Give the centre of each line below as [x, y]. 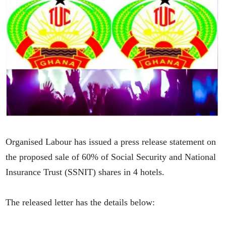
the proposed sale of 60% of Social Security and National [111, 157]
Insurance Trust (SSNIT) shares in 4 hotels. [85, 172]
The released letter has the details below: [80, 202]
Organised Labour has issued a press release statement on [111, 142]
